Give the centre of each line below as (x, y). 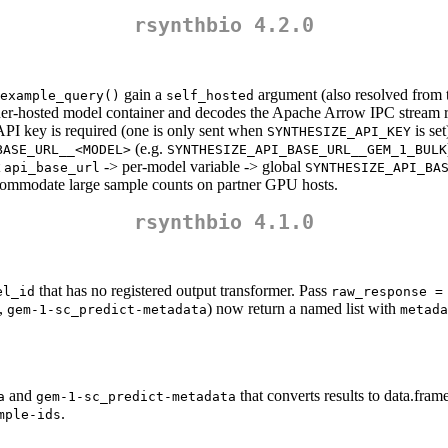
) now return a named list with (303, 309)
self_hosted (210, 95)
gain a (143, 94)
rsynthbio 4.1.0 (224, 221)
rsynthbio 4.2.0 (224, 25)
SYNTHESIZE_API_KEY (339, 131)
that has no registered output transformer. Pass (183, 291)
